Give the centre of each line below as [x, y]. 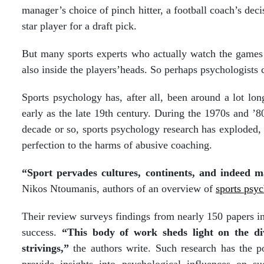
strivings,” [45, 248]
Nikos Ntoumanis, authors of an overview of [119, 189]
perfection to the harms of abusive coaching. [117, 145]
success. [42, 232]
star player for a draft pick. [79, 26]
